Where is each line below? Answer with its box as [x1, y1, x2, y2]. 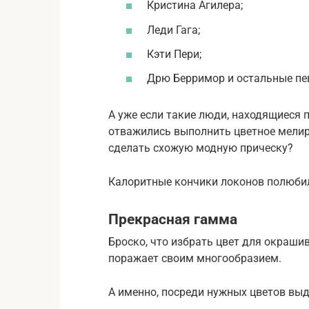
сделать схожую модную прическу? [108, 141, 293, 154]
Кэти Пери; [147, 47, 201, 61]
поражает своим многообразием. [108, 252, 281, 266]
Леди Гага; [147, 23, 200, 37]
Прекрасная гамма [108, 210, 237, 228]
